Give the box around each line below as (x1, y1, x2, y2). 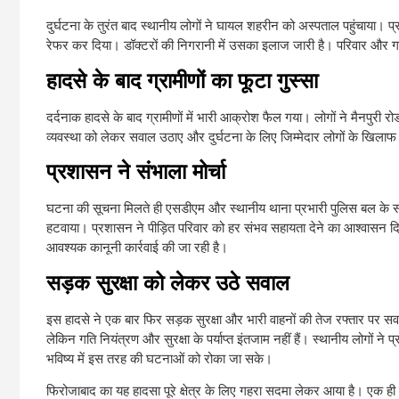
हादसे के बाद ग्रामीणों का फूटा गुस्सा (46, 68, 318, 93)
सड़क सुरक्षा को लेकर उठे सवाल (46, 270, 289, 295)
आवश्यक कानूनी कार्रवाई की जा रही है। (46, 240, 228, 256)
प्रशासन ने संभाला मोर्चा (46, 159, 225, 184)
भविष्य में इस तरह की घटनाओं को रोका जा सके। (46, 350, 273, 366)
